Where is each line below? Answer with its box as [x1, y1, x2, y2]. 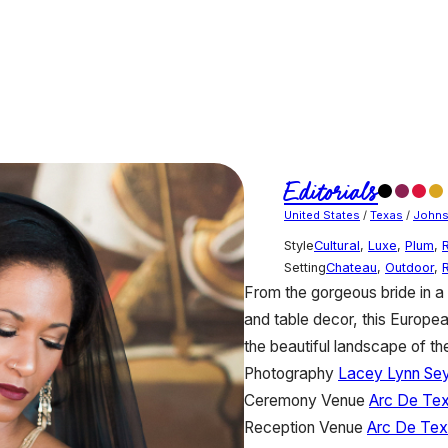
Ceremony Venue [244, 390, 365, 410]
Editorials [284, 178, 378, 206]
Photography [244, 363, 334, 383]
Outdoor [385, 259, 434, 275]
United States [284, 207, 360, 222]
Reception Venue [244, 417, 363, 437]
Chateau [326, 259, 377, 275]
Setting [284, 259, 326, 275]
